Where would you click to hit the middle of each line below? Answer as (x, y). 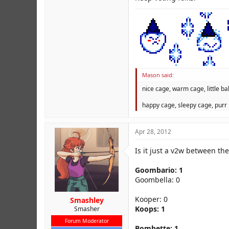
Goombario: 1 (159, 170)
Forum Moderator (87, 221)
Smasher (87, 209)
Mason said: (158, 75)
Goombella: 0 (157, 180)
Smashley (87, 200)
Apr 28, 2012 (153, 132)
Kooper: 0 (151, 199)
